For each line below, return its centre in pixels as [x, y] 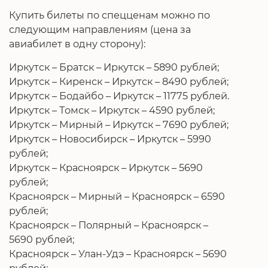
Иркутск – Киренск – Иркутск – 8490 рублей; [119, 81]
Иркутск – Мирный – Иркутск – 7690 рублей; [119, 124]
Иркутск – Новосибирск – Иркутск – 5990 [110, 138]
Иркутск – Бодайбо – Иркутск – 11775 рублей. [119, 95]
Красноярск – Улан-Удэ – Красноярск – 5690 [118, 253]
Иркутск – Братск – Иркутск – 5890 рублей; [114, 67]
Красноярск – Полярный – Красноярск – [109, 225]
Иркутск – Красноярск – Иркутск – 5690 [106, 167]
